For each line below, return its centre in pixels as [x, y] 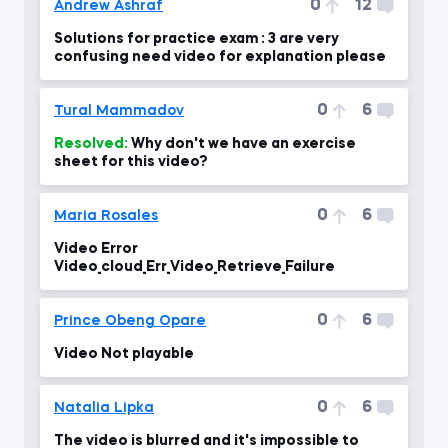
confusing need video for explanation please [220, 56]
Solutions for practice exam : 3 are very [196, 38]
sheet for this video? [131, 161]
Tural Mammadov [119, 110]
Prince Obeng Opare [130, 320]
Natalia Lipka [104, 407]
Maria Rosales [106, 215]
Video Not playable [124, 353]
